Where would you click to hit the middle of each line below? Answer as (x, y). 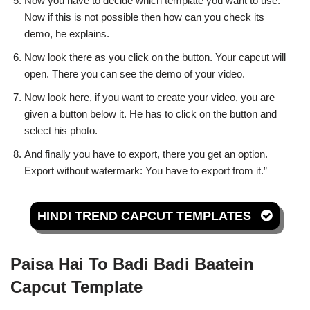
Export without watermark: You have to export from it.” (146, 171)
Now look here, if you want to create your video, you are (149, 97)
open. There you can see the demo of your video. (135, 74)
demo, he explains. (67, 34)
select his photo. (61, 130)
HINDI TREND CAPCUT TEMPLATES (146, 216)
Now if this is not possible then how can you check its (144, 17)
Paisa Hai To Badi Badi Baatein (132, 264)
